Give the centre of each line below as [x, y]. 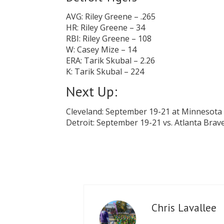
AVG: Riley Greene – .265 [111, 16]
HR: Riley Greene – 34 [105, 27]
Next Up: [92, 91]
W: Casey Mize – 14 [101, 49]
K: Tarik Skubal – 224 [105, 71]
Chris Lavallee [184, 208]
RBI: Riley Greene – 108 [109, 38]
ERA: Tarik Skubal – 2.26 [110, 60]
